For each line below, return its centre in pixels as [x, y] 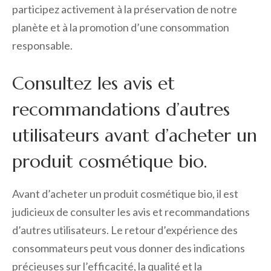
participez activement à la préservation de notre [125, 9]
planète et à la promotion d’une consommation [121, 28]
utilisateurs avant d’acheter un [135, 135]
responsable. [42, 46]
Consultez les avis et [93, 83]
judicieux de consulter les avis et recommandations [131, 212]
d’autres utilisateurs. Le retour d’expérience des [125, 230]
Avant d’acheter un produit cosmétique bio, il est [125, 194]
